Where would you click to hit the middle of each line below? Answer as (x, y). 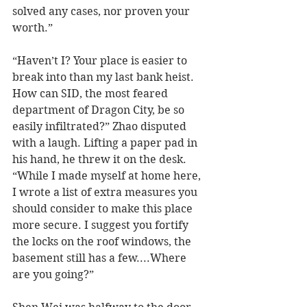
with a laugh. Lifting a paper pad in (106, 143)
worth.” (33, 28)
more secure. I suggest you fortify (102, 225)
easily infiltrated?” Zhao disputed (101, 127)
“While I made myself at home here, (108, 176)
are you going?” (53, 275)
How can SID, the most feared (91, 94)
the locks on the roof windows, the (103, 242)
